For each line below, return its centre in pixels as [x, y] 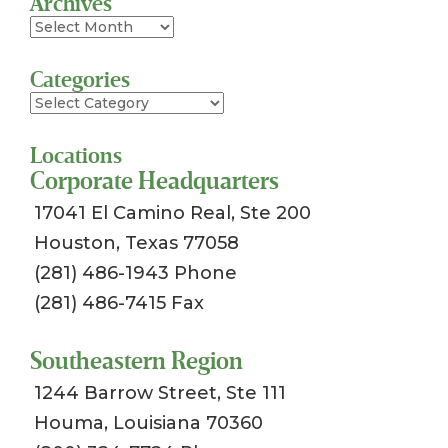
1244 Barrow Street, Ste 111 [160, 392]
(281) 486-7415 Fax [119, 302]
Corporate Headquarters [154, 180]
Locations [76, 155]
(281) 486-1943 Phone [135, 272]
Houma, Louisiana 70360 [148, 422]
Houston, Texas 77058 [136, 242]
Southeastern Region [136, 360]
